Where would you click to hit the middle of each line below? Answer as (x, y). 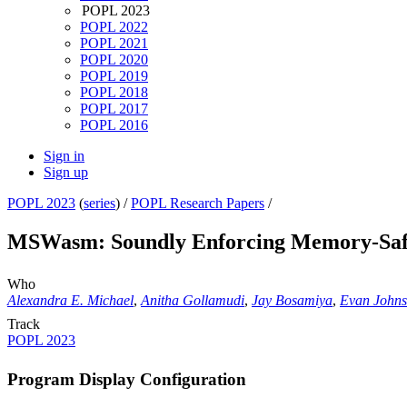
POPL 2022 (114, 27)
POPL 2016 (114, 125)
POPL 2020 (114, 60)
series (99, 203)
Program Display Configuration (127, 379)
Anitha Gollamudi (193, 301)
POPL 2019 (114, 76)
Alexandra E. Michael (70, 301)
